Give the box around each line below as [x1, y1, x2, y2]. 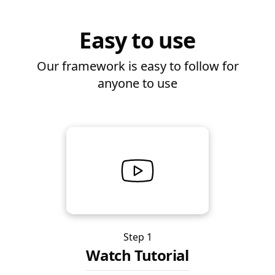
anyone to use [98, 74, 177, 91]
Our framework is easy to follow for [36, 57, 239, 74]
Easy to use [79, 25, 196, 55]
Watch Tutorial [86, 245, 189, 266]
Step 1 [123, 230, 152, 244]
